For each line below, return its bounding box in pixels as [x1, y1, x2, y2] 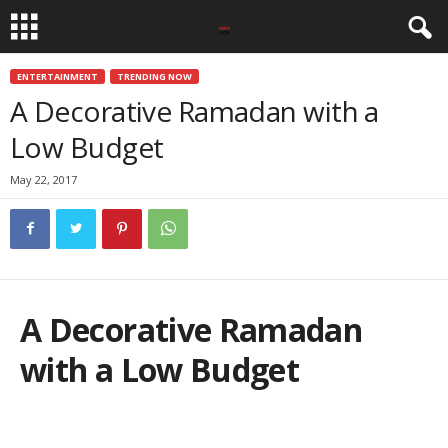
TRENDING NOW [117, 70, 192, 83]
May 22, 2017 [10, 172, 77, 187]
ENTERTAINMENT [17, 70, 98, 83]
